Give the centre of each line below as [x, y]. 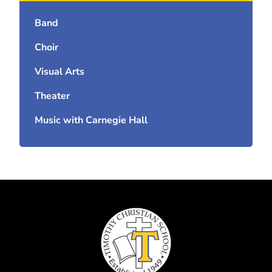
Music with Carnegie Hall [91, 121]
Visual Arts [60, 72]
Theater [53, 96]
